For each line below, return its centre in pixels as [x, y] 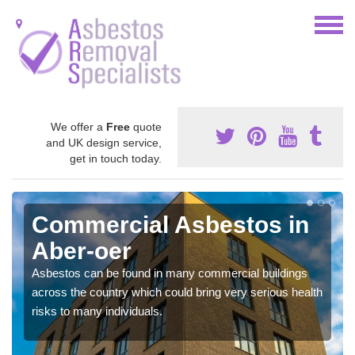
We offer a [78, 126]
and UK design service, [104, 142]
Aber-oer [82, 250]
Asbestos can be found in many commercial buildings [170, 273]
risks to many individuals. [97, 311]
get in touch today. [116, 158]
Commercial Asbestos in [170, 224]
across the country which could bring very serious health [177, 292]
